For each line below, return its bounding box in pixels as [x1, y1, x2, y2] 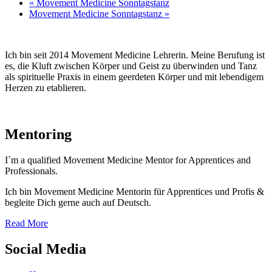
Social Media [5, 240, 86, 257]
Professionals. [5, 165, 58, 176]
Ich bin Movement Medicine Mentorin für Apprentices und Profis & [5, 186, 264, 197]
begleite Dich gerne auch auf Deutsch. [5, 197, 151, 208]
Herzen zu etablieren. [5, 82, 86, 93]
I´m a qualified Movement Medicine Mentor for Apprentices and [5, 154, 251, 165]
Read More [5, 217, 48, 228]
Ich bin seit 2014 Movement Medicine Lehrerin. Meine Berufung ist [5, 49, 265, 60]
